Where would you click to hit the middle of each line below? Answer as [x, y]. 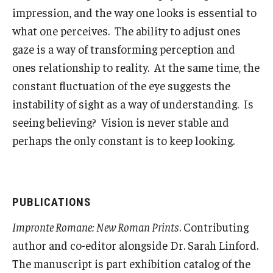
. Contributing [214, 226]
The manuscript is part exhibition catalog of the [131, 263]
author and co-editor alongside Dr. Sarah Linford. [135, 245]
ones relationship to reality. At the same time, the [136, 67]
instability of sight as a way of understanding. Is [133, 103]
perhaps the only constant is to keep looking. [123, 140]
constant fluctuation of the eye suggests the [121, 85]
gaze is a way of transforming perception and [124, 48]
